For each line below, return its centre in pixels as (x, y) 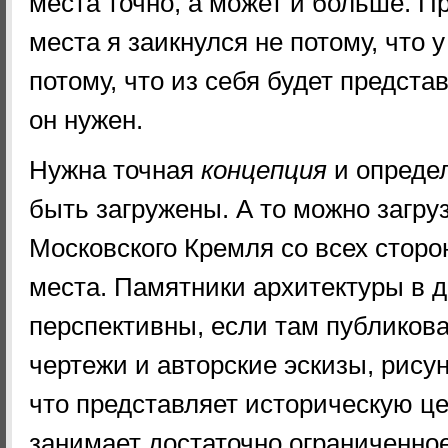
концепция (264, 169)
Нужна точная (115, 169)
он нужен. (86, 120)
